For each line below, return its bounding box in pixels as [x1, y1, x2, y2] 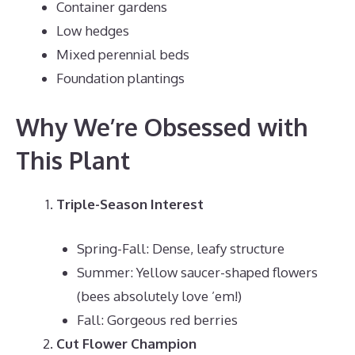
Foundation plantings [56, 69, 185, 86]
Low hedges [56, 21, 129, 39]
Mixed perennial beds [56, 45, 189, 63]
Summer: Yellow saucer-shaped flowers [76, 263, 318, 281]
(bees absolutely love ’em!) [76, 287, 242, 304]
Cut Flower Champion [56, 334, 197, 352]
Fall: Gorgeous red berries [76, 311, 238, 328]
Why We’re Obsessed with [16, 112, 308, 142]
